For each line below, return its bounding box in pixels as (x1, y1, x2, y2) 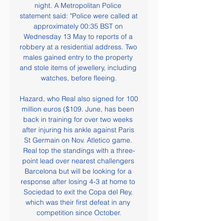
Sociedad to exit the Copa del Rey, (23, 187, 133, 196)
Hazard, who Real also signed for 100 (20, 94, 138, 103)
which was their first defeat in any (26, 198, 130, 207)
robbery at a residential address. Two (20, 42, 137, 51)
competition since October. (37, 208, 121, 217)
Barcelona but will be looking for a (24, 167, 132, 176)
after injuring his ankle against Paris (22, 125, 134, 134)
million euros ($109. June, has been (22, 105, 134, 113)
